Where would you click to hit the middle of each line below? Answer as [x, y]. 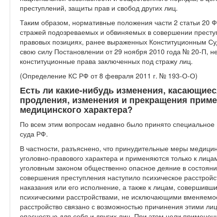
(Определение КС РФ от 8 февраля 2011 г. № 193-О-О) [109, 76]
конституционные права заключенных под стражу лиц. [106, 61]
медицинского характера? [76, 109]
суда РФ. [34, 134]
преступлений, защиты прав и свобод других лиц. [99, 8]
